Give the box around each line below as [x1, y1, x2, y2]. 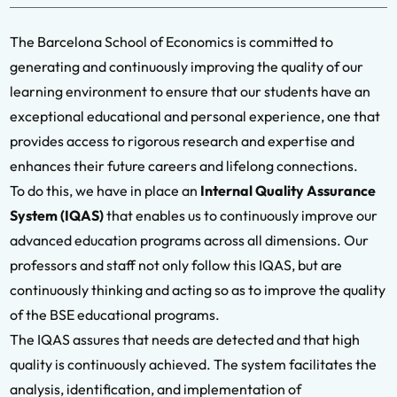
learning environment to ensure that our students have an [10, 82, 370, 101]
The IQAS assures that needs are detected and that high [10, 331, 360, 349]
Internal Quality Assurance [200, 182, 376, 200]
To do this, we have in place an [10, 182, 200, 200]
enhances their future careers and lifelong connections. [10, 157, 358, 175]
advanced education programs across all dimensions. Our [10, 231, 369, 250]
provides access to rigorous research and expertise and [10, 132, 354, 151]
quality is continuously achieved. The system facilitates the [10, 355, 377, 374]
